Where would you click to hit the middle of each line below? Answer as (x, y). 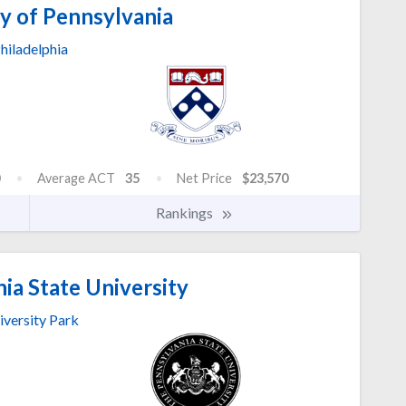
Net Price (204, 179)
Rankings (186, 213)
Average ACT (76, 179)
